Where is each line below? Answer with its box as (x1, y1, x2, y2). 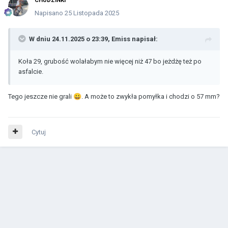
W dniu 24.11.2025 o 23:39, (29, 35, 111, 43)
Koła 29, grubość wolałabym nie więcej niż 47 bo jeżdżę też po (18, 57, 202, 65)
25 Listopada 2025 (65, 9, 119, 17)
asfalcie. (18, 67, 43, 75)
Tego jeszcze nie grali (8, 92, 73, 100)
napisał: (130, 35, 158, 43)
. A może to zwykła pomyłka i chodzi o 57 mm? (81, 92, 220, 100)
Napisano (35, 9, 65, 17)
